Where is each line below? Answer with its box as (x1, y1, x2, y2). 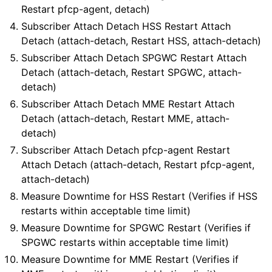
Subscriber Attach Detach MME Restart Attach (21, 98, 235, 110)
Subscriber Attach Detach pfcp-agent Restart (21, 144, 231, 156)
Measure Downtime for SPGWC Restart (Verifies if (21, 222, 251, 234)
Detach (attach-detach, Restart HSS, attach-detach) (21, 35, 262, 47)
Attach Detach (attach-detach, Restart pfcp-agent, (21, 158, 255, 171)
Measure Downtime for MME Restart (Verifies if (21, 253, 239, 265)
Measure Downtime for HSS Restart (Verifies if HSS (21, 190, 258, 202)
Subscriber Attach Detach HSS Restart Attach (21, 20, 231, 32)
